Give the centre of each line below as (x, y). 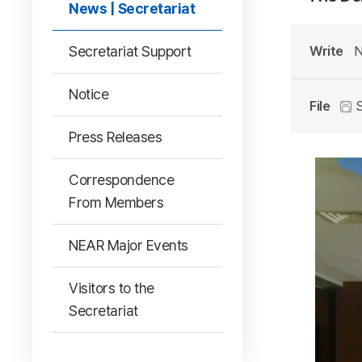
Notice (88, 94)
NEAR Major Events (128, 245)
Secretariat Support (130, 51)
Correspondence (121, 180)
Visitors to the (112, 288)
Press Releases (115, 137)
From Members (116, 202)
